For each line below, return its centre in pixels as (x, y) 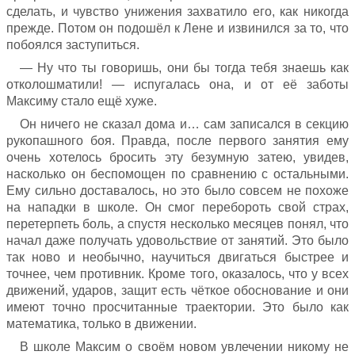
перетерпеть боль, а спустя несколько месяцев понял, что (177, 223)
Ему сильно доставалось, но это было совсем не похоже (177, 190)
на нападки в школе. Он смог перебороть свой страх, (177, 207)
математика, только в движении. (101, 323)
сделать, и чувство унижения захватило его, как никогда (177, 11)
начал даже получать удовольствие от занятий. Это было (177, 240)
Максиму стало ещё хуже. (82, 101)
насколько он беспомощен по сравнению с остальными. (177, 174)
